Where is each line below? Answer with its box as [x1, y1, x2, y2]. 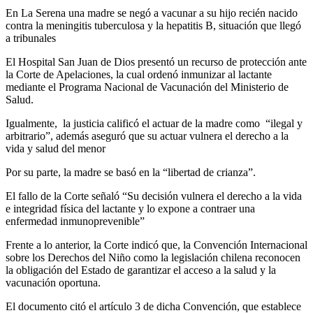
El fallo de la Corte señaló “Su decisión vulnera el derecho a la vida [6, 190, 302, 203]
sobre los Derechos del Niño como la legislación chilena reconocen [6, 252, 300, 264]
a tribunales [6, 32, 56, 45]
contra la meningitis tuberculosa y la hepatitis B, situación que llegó [6, 20, 301, 32]
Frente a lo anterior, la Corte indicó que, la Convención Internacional [6, 239, 307, 252]
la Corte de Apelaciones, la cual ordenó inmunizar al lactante [6, 68, 272, 81]
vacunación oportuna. [6, 277, 101, 289]
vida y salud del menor [6, 143, 105, 155]
